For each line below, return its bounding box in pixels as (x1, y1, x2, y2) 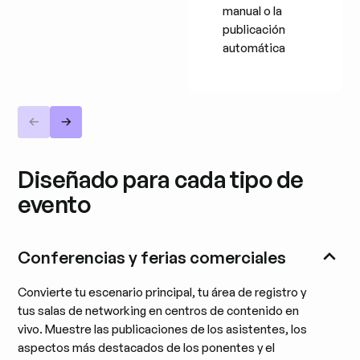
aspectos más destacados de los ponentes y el (18, 339, 276, 355)
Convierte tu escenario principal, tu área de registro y (18, 284, 307, 300)
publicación (223, 21, 286, 37)
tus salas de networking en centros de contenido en (18, 302, 300, 318)
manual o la (223, 2, 283, 18)
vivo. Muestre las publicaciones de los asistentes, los (18, 321, 308, 337)
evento (18, 189, 90, 219)
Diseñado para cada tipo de (18, 164, 304, 194)
